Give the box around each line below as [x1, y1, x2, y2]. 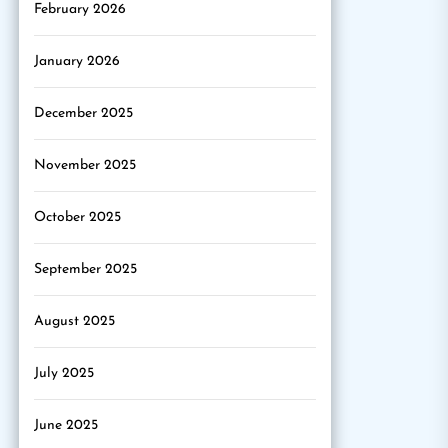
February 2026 [34, 2, 126, 17]
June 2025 [34, 418, 98, 433]
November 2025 [34, 158, 136, 173]
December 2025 [34, 106, 133, 121]
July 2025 [34, 366, 94, 381]
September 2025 [34, 262, 137, 277]
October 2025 [34, 210, 121, 225]
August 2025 [34, 314, 115, 329]
